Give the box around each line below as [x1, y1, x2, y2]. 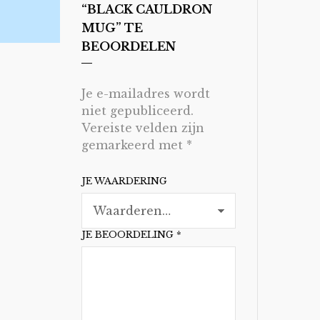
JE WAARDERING [81, 175, 167, 187]
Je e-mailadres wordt [81, 86, 210, 101]
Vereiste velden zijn [81, 121, 204, 135]
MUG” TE [81, 21, 143, 35]
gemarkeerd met [81, 138, 186, 152]
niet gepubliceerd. [81, 104, 194, 118]
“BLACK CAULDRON [81, 2, 212, 16]
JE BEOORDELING [81, 229, 176, 241]
